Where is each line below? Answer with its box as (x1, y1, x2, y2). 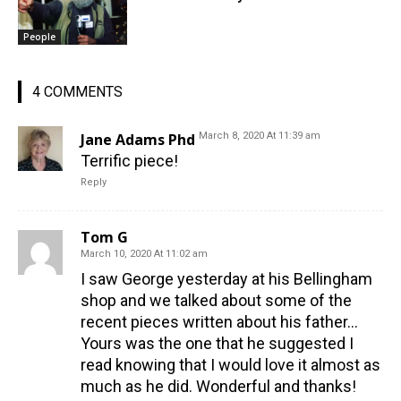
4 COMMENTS (32, 83, 123, 101)
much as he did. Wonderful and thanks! (81, 377, 356, 397)
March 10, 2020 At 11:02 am (81, 248, 208, 260)
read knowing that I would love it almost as (81, 355, 380, 375)
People (23, 30, 55, 44)
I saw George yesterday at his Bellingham (81, 269, 372, 289)
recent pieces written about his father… (81, 312, 358, 332)
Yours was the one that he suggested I (81, 334, 354, 354)
